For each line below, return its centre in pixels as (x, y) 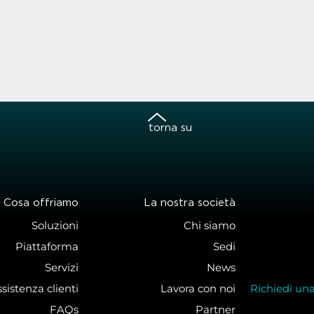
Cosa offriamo (41, 203)
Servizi (62, 268)
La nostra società (190, 203)
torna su (170, 128)
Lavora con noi (198, 289)
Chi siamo (210, 226)
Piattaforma (47, 247)
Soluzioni (55, 226)
